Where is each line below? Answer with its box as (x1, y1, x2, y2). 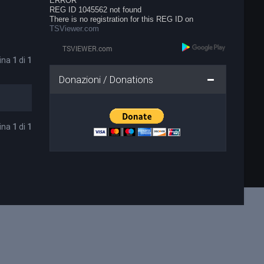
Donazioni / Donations (59, 73, 154, 85)
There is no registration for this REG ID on (49, 15, 194, 24)
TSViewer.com (49, 24, 100, 33)
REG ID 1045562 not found (49, 5, 142, 14)
